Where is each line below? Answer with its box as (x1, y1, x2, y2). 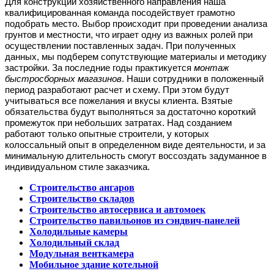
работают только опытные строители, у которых (5, 128, 209, 139)
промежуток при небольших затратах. (5, 117, 167, 128)
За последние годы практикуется (52, 62, 194, 73)
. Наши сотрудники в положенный (122, 73, 264, 84)
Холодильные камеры (29, 226, 128, 237)
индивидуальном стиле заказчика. (5, 161, 150, 172)
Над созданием (167, 117, 232, 128)
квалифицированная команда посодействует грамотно (5, 7, 235, 18)
